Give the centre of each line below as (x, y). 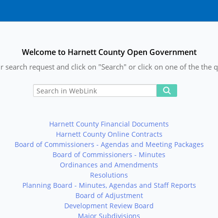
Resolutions (109, 175)
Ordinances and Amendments (109, 165)
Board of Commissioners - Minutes (109, 154)
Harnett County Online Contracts (109, 134)
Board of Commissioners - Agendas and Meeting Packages (109, 144)
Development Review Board (109, 206)
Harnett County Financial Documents (109, 124)
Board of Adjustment (109, 195)
